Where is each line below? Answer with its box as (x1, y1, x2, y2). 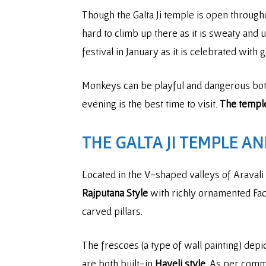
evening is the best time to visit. (82, 97, 220, 110)
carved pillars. (82, 205, 142, 217)
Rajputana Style (82, 186, 148, 199)
